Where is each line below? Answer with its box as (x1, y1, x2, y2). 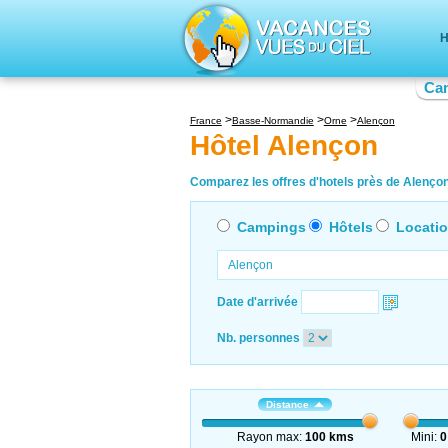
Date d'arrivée (216, 294, 298, 309)
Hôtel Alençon (189, 130, 378, 162)
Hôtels (328, 218, 373, 235)
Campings (236, 218, 306, 235)
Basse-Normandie (231, 115, 314, 126)
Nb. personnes (216, 330, 300, 345)
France (189, 115, 222, 126)
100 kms (304, 429, 354, 444)
